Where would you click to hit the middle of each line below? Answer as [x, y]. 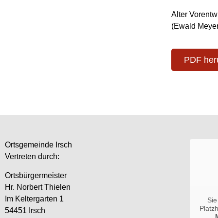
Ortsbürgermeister [36, 175]
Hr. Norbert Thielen [38, 187]
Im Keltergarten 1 [34, 199]
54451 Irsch [25, 210]
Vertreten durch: [32, 157]
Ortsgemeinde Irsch [38, 145]
